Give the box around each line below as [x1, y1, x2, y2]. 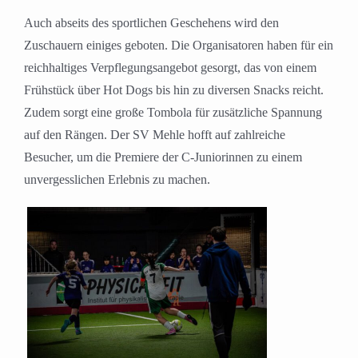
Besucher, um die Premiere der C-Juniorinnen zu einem [24, 150, 302, 165]
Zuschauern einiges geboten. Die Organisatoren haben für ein [24, 38, 333, 53]
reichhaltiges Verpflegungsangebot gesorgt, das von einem [24, 61, 316, 75]
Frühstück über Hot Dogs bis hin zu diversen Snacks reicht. [24, 83, 324, 97]
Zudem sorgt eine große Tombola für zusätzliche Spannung [24, 105, 322, 120]
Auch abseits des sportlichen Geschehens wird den [24, 16, 279, 30]
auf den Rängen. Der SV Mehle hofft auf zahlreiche [24, 128, 285, 142]
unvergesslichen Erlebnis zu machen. [24, 173, 210, 187]
